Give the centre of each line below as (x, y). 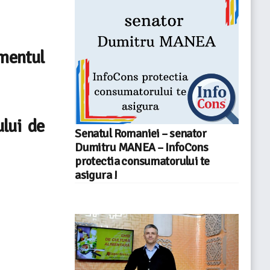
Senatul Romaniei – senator (141, 133)
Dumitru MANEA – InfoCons (142, 147)
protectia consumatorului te (142, 161)
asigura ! (96, 175)
